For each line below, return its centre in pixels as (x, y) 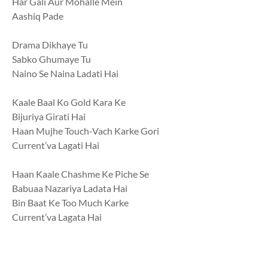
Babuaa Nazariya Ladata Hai (70, 188)
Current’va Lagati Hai (56, 145)
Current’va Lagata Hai (57, 217)
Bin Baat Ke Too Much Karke (70, 202)
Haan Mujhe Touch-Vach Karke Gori (86, 131)
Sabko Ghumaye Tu (51, 59)
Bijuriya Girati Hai (49, 116)
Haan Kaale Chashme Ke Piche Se (80, 174)
